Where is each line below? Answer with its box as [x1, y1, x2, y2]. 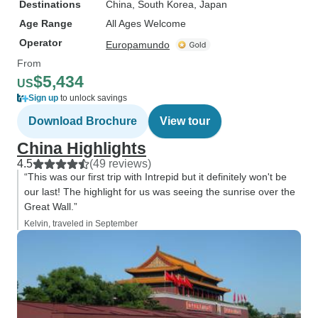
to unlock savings [58, 93, 127, 103]
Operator [19, 37, 62, 48]
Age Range [19, 18, 72, 29]
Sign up [28, 93, 58, 103]
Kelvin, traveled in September [24, 219, 138, 229]
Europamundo [106, 39, 170, 50]
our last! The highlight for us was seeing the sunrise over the [24, 186, 295, 197]
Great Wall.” [24, 201, 77, 212]
